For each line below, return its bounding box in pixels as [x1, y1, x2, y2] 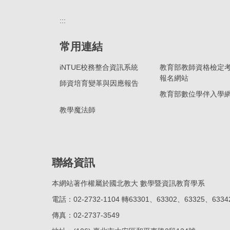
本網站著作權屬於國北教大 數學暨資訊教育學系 [52, 179, 205, 187]
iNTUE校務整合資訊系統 [60, 63, 138, 71]
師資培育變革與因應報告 [60, 79, 139, 87]
